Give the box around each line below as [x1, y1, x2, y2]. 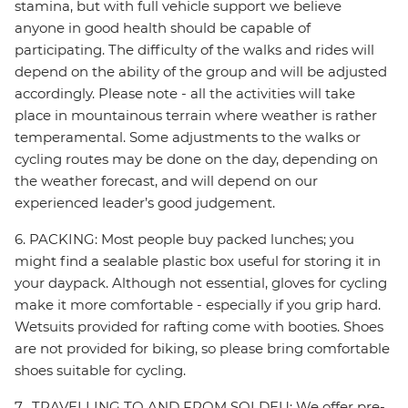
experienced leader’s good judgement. [15, 194, 275, 212]
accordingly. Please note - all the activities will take [15, 85, 355, 103]
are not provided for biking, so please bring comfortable [15, 340, 390, 358]
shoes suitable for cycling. [15, 362, 186, 380]
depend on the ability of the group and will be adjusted [15, 63, 387, 81]
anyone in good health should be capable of [15, 19, 311, 37]
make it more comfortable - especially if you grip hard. [15, 296, 381, 314]
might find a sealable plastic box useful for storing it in [15, 252, 381, 270]
